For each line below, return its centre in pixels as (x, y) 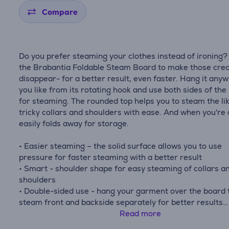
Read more (141, 213)
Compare (60, 12)
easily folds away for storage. (74, 123)
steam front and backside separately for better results (121, 202)
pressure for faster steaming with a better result (111, 157)
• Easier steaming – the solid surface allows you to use (121, 146)
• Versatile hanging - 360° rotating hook (94, 213)
